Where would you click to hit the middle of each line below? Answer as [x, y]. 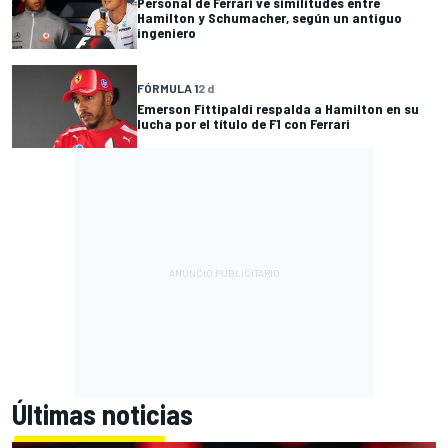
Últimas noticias [102, 414]
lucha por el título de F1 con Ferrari [243, 124]
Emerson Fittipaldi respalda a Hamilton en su [278, 109]
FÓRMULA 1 [167, 88]
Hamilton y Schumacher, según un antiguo [269, 17]
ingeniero [166, 32]
